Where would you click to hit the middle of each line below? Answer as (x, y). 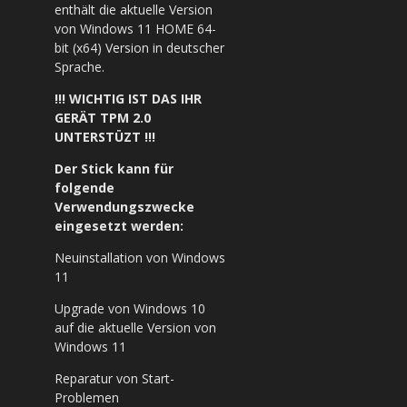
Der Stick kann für (114, 169)
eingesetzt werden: (119, 226)
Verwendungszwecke (124, 207)
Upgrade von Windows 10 (130, 308)
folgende (84, 188)
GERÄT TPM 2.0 (103, 118)
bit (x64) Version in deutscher (139, 48)
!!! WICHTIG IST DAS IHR (128, 99)
